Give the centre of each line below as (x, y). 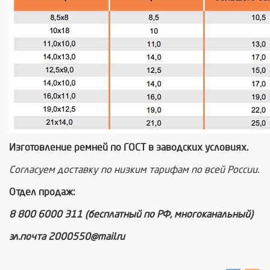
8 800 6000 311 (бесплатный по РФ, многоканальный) (131, 214)
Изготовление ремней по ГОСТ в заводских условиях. (129, 147)
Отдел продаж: (42, 192)
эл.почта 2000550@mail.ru (67, 237)
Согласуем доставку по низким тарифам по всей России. (134, 170)
